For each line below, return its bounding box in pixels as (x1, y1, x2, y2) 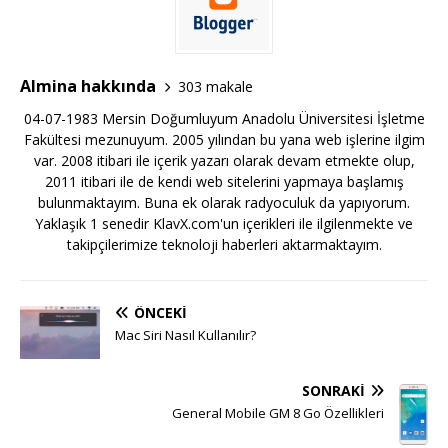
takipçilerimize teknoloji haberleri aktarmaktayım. (66, 235, 382, 255)
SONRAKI (302, 381, 365, 401)
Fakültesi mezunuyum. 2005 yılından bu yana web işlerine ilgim (23, 130, 425, 150)
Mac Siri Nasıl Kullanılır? (115, 326, 256, 345)
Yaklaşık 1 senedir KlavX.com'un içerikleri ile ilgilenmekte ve (35, 214, 413, 234)
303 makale (178, 76, 253, 96)
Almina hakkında (20, 75, 156, 98)
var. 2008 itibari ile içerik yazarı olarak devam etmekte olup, (33, 151, 415, 171)
